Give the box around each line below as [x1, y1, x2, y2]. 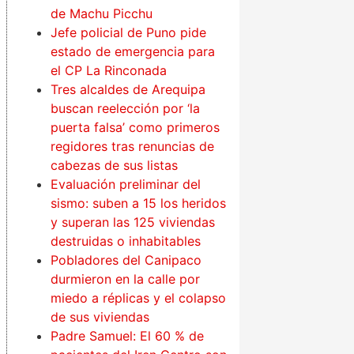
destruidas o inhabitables [51, 233, 201, 250]
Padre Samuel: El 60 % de [51, 328, 205, 345]
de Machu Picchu [51, 6, 153, 22]
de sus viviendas [51, 309, 150, 326]
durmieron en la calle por [51, 271, 201, 288]
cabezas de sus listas [51, 157, 179, 174]
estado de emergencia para [51, 43, 216, 60]
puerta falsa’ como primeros [51, 119, 220, 136]
